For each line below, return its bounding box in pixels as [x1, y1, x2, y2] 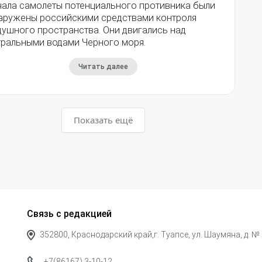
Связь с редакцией [27, 208, 112, 220]
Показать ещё [74, 114, 133, 126]
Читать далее [78, 63, 128, 71]
